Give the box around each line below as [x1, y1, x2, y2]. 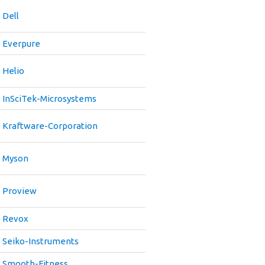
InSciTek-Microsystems [2, 93, 96, 104]
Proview [2, 186, 37, 196]
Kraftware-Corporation [2, 121, 98, 131]
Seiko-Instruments [2, 236, 79, 246]
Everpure [2, 38, 40, 49]
